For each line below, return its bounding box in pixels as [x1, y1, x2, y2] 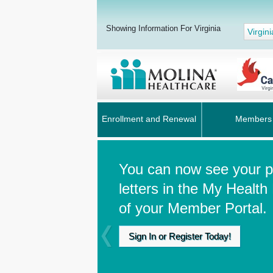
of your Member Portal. [119, 200, 267, 216]
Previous [106, 236, 140, 247]
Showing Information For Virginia [106, 24, 221, 33]
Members [235, 114, 272, 124]
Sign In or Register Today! [129, 231, 231, 241]
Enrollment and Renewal [102, 114, 196, 124]
